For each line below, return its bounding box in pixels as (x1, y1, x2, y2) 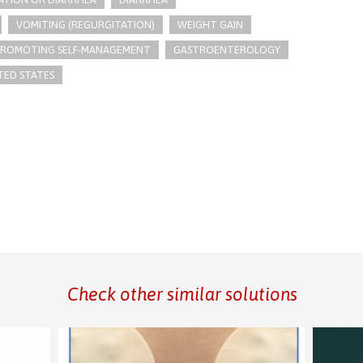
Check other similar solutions (67, 284, 297, 305)
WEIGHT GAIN (177, 19, 243, 31)
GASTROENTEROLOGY (173, 44, 280, 56)
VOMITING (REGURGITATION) (15, 19, 155, 31)
